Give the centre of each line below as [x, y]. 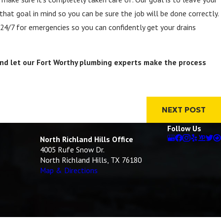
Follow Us [184, 128]
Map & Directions [69, 170]
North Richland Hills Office [86, 139]
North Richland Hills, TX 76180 [91, 160]
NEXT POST [184, 110]
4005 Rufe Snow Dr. [72, 149]
